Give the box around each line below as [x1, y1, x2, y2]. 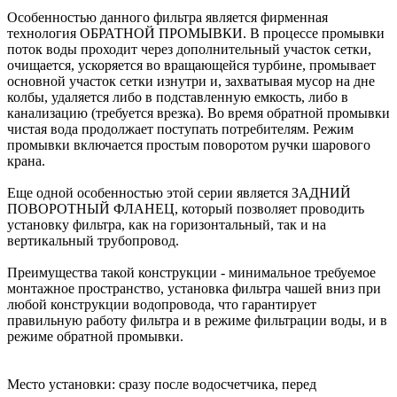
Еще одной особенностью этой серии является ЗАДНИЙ [7, 184, 351, 200]
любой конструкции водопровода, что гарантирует [7, 296, 316, 312]
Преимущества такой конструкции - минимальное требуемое [7, 264, 376, 280]
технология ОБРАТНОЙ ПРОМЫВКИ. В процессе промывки [7, 25, 385, 41]
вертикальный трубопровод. [7, 232, 179, 248]
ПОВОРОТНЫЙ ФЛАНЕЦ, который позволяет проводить [7, 200, 364, 216]
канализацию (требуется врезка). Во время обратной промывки [7, 105, 390, 121]
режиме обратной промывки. [7, 328, 183, 344]
